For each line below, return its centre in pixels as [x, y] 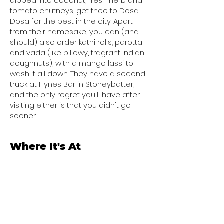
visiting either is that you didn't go [70, 105]
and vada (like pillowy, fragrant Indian [77, 53]
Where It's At [45, 146]
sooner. [23, 116]
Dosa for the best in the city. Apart [71, 21]
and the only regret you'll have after [75, 95]
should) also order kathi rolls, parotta [76, 42]
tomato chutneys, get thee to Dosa [74, 11]
